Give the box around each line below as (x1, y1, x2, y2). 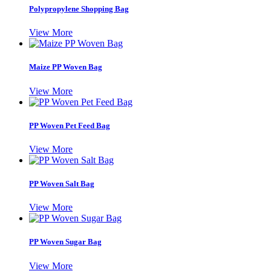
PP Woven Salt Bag (29, 179, 94, 189)
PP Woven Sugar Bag (29, 237, 102, 247)
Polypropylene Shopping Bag (29, 4, 129, 13)
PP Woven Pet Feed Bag (29, 120, 110, 130)
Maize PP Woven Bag (29, 62, 102, 72)
